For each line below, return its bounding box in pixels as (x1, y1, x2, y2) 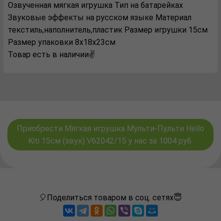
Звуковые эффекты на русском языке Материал (8, 13, 191, 22)
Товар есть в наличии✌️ (8, 50, 95, 59)
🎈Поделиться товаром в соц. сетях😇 (39, 193, 182, 202)
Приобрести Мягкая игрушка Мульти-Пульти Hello (17, 124, 204, 133)
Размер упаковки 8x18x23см (8, 37, 115, 47)
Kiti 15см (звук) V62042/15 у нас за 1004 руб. (28, 136, 193, 146)
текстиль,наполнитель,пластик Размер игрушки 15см (8, 25, 208, 35)
